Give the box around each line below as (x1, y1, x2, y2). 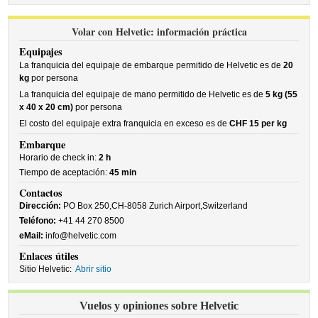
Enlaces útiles (19, 248, 79, 263)
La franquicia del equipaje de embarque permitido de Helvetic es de (19, 60, 284, 70)
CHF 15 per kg (229, 119, 287, 128)
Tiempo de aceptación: (19, 168, 110, 177)
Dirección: (19, 201, 62, 211)
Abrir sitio (75, 264, 112, 274)
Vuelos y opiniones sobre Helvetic (79, 300, 238, 312)
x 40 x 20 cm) (19, 102, 74, 112)
